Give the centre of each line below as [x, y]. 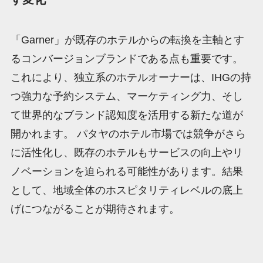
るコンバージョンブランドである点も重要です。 [127, 59]
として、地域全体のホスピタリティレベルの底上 [127, 190]
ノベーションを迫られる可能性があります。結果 [127, 172]
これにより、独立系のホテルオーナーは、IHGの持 [131, 78]
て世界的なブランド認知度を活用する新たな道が [127, 115]
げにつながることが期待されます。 [95, 209]
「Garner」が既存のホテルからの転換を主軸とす [127, 40]
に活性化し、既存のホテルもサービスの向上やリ [127, 153]
